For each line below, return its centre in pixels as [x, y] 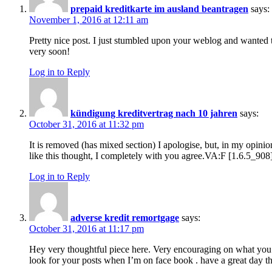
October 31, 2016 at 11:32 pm [87, 124]
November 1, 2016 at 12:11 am [89, 20]
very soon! [49, 52]
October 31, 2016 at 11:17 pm [87, 229]
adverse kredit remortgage [125, 218]
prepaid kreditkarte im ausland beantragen [159, 9]
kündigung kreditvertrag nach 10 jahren [154, 114]
